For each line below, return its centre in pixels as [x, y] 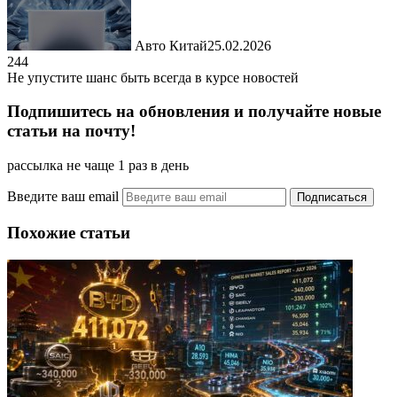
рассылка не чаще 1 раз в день [98, 166]
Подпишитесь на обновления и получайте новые [194, 112]
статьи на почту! [71, 131]
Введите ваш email [65, 197]
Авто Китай [171, 45]
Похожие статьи [69, 232]
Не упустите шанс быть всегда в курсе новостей [153, 77]
